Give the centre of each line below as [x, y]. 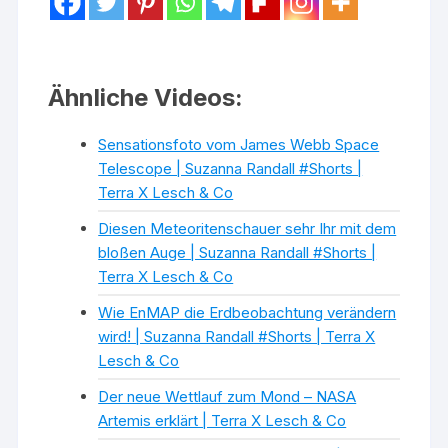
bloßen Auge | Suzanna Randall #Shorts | [237, 252]
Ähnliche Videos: [146, 97]
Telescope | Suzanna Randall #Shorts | [230, 168]
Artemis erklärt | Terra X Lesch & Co [222, 420]
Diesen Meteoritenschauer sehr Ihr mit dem [247, 228]
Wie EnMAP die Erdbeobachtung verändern [247, 312]
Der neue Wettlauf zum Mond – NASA [227, 396]
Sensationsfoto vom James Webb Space [239, 144]
